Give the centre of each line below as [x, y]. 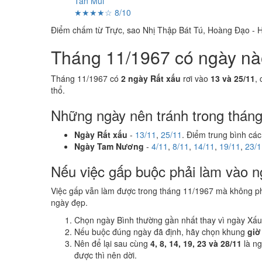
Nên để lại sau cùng [112, 243]
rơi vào [196, 78]
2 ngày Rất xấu [151, 78]
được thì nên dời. [106, 255]
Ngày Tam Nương [109, 146]
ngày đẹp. [69, 202]
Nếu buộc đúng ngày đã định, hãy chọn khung [161, 232]
